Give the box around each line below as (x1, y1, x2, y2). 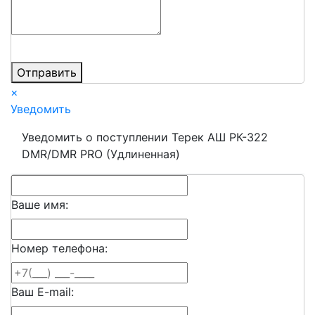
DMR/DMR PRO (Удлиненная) (22, 146, 180, 161)
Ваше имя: (11, 197, 68, 212)
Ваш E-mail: (11, 284, 74, 299)
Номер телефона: (11, 240, 108, 255)
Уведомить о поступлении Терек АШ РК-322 (22, 129, 268, 144)
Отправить (17, 65, 77, 79)
